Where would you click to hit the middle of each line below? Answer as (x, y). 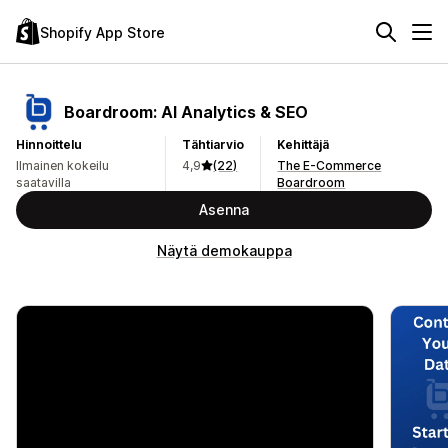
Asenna (224, 209)
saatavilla (43, 182)
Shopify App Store (102, 32)
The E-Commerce (329, 165)
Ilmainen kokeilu (62, 165)
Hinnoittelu (49, 144)
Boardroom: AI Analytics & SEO (186, 111)
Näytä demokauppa (224, 250)
